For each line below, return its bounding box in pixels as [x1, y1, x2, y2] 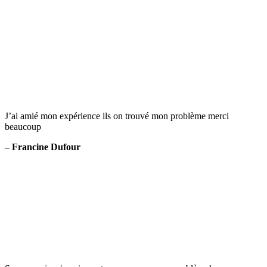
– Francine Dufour [5, 141, 80, 152]
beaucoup [5, 121, 41, 132]
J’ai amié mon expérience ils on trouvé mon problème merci [5, 110, 229, 121]
